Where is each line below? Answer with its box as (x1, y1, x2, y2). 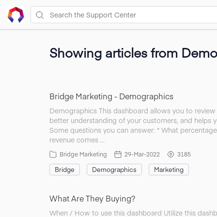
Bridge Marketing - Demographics (49, 91, 173, 101)
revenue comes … (49, 135, 105, 144)
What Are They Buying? (49, 193, 135, 203)
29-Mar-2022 (124, 150, 160, 158)
